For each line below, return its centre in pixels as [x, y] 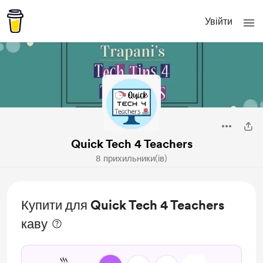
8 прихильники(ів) [131, 159]
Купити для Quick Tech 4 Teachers [123, 205]
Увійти [219, 21]
